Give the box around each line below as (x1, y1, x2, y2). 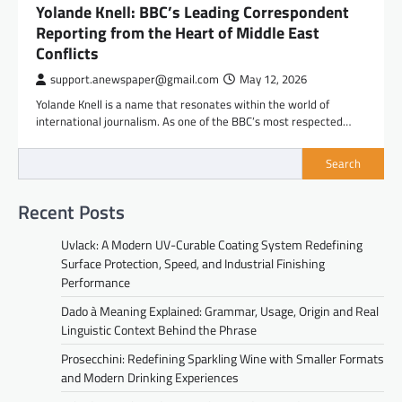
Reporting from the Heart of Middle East (36, 20, 319, 45)
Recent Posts (18, 197, 125, 226)
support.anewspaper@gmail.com (50, 70, 219, 88)
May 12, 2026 (240, 70, 307, 88)
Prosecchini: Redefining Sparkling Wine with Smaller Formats (61, 348, 384, 368)
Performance (61, 272, 130, 292)
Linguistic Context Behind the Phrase (61, 319, 257, 339)
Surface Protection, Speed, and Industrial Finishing (61, 253, 325, 273)
